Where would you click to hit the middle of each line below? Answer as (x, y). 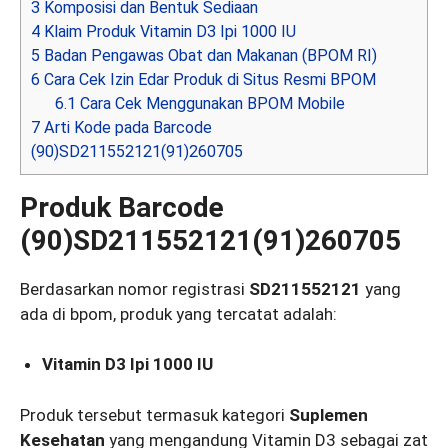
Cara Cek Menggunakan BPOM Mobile (211, 103)
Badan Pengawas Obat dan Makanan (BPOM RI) (208, 55)
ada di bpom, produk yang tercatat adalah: (178, 313)
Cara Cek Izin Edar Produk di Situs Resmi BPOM (208, 79)
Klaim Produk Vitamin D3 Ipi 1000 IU (168, 31)
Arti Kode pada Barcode (126, 127)
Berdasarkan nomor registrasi (134, 288)
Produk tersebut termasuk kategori (154, 414)
